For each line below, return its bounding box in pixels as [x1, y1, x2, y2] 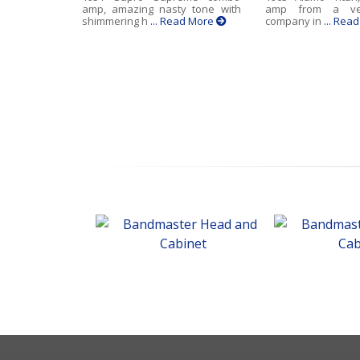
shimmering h [82, 14, 150, 29]
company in [264, 14, 324, 29]
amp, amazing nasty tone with [82, 2, 241, 17]
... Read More [150, 14, 216, 29]
